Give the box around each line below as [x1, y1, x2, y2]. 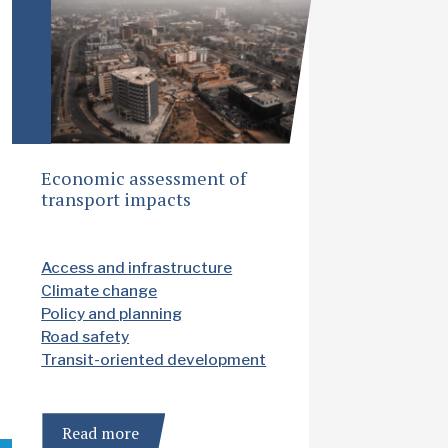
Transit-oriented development [41, 350, 267, 370]
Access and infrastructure [41, 258, 233, 278]
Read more [62, 422, 140, 445]
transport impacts [41, 186, 192, 211]
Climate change [41, 281, 158, 301]
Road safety [41, 327, 130, 347]
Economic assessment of [41, 165, 247, 190]
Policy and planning [41, 304, 183, 324]
